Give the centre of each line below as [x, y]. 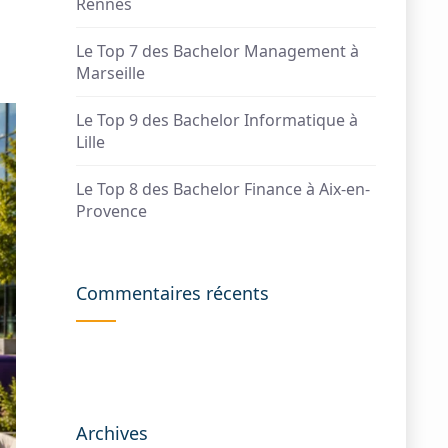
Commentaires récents [172, 293]
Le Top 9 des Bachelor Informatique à [217, 120]
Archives [112, 433]
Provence [111, 211]
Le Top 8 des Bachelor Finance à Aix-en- [223, 189]
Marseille [110, 73]
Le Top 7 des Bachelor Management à [217, 51]
